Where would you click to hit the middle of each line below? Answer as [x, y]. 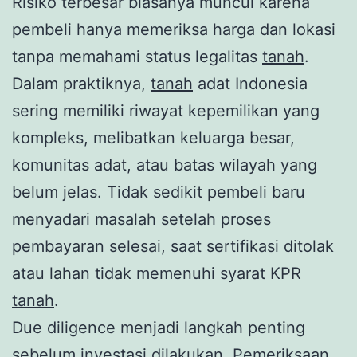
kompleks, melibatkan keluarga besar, [153, 137]
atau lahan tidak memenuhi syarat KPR [157, 273]
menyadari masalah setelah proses [141, 219]
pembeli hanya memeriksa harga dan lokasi [174, 29]
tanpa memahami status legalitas [137, 56]
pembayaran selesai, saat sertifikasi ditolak [173, 246]
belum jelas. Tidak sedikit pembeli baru [159, 192]
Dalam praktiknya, [81, 83]
